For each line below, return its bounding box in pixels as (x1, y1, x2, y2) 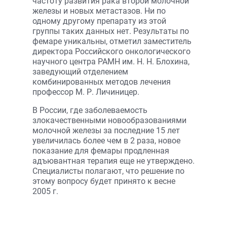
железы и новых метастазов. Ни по (32, 6, 166, 16)
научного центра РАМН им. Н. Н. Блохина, (32, 57, 190, 66)
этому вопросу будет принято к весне (32, 176, 175, 186)
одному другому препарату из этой (32, 16, 166, 26)
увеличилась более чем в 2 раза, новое (32, 136, 180, 145)
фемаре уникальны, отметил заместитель (32, 36, 192, 46)
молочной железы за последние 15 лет (32, 126, 180, 135)
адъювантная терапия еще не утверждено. (32, 156, 195, 166)
